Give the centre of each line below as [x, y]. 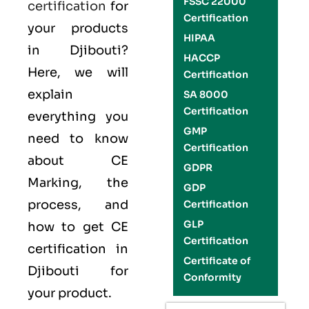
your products [78, 28]
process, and [78, 205]
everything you [78, 117]
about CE [78, 161]
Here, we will [78, 72]
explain [50, 94]
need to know [78, 139]
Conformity [212, 277]
